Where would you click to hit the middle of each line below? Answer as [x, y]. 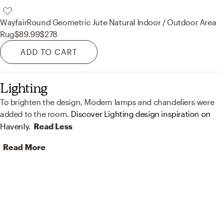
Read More [24, 147]
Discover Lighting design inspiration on [141, 114]
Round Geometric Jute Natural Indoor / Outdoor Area [122, 22]
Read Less [53, 126]
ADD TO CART [49, 52]
